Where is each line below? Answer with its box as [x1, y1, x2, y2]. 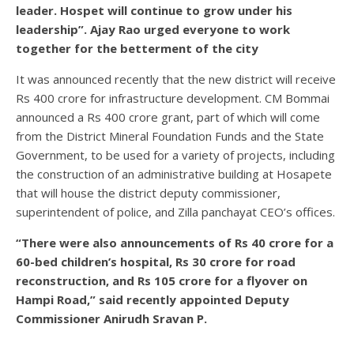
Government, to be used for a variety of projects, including [16, 146, 335, 163]
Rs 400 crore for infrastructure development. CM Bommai [16, 89, 330, 106]
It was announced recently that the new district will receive [16, 70, 336, 87]
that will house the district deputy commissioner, [16, 184, 281, 201]
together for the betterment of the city [16, 40, 258, 56]
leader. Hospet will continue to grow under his [16, 2, 292, 18]
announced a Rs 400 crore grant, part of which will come [16, 108, 320, 125]
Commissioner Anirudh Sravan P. [16, 310, 207, 326]
